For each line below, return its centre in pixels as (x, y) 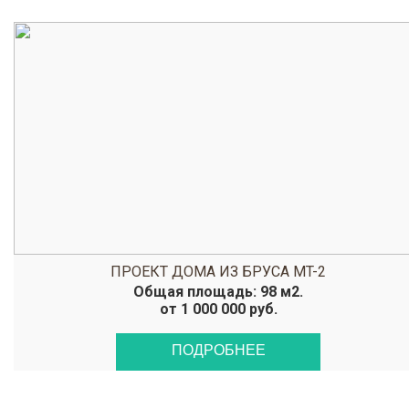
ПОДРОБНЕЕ (218, 350)
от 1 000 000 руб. (218, 309)
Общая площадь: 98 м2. (218, 292)
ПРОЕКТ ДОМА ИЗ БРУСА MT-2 (218, 272)
